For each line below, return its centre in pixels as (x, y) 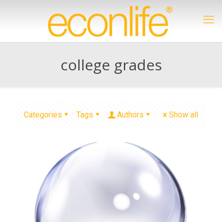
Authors (130, 115)
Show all (184, 115)
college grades (111, 65)
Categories (43, 115)
